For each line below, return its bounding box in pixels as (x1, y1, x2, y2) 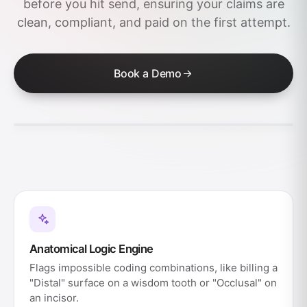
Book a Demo (113, 66, 182, 80)
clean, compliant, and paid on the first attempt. (16, 15, 291, 29)
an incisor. (29, 291, 79, 304)
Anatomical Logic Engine (29, 242, 153, 256)
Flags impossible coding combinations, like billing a (29, 261, 278, 274)
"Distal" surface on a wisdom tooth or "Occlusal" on (29, 276, 277, 289)
